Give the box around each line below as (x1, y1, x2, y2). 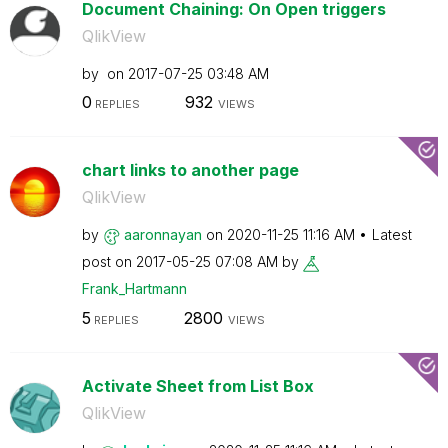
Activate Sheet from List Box (81, 375, 314, 396)
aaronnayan (123, 226, 202, 243)
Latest (371, 226, 412, 243)
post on (81, 253, 136, 270)
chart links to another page (81, 160, 299, 180)
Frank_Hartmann (81, 280, 187, 297)
